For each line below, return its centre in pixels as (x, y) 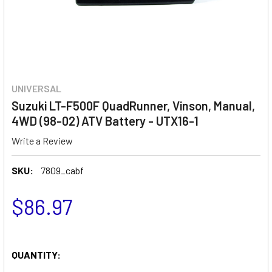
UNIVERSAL (36, 88)
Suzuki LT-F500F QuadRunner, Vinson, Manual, (133, 106)
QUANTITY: (36, 254)
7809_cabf (62, 170)
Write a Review (42, 140)
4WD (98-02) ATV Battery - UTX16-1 (105, 121)
